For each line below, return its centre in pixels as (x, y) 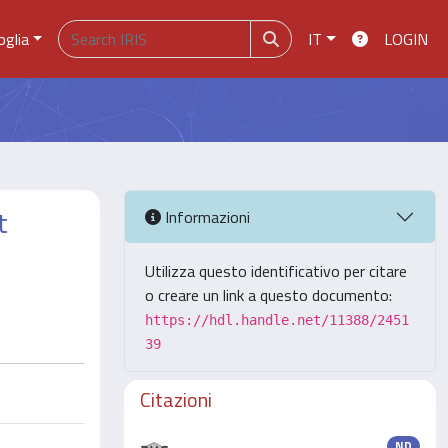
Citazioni (176, 399)
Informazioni (205, 216)
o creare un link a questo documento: (268, 295)
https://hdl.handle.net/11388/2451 (277, 320)
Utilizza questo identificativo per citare (276, 271)
